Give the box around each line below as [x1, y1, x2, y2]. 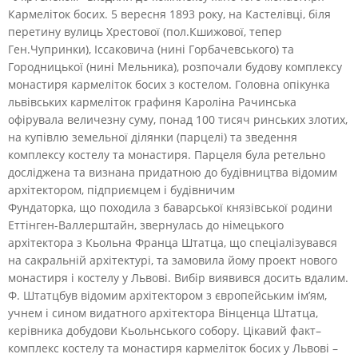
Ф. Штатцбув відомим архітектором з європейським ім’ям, [8, 287, 327, 303]
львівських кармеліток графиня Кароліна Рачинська [8, 93, 296, 109]
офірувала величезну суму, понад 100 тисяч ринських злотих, [8, 111, 348, 127]
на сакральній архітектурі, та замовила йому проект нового [8, 252, 337, 268]
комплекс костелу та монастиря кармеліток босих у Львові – [8, 340, 338, 356]
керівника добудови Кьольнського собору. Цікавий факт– [8, 322, 321, 338]
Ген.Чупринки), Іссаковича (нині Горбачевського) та [8, 41, 294, 57]
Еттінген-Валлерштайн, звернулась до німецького [8, 217, 284, 233]
